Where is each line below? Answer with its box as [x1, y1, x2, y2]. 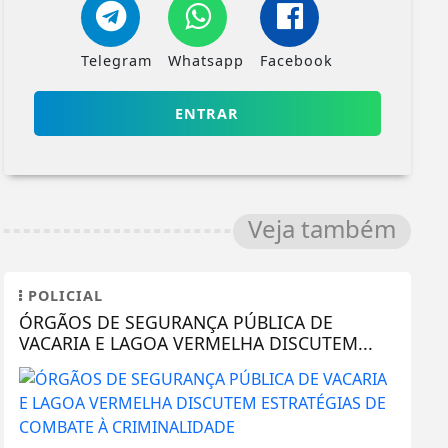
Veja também [248, 211, 396, 245]
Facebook [260, 50, 334, 70]
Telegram [81, 50, 153, 70]
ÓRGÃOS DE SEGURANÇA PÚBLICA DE [18, 309, 333, 334]
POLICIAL [22, 285, 103, 305]
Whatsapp [168, 50, 245, 70]
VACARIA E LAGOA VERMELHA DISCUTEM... [18, 330, 373, 355]
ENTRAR [175, 103, 240, 123]
